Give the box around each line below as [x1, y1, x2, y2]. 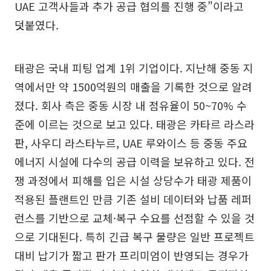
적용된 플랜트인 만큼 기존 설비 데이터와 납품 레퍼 [15, 191, 252, 207]
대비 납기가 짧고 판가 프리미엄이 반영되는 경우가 [15, 247, 249, 263]
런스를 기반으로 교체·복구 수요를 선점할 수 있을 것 [15, 209, 255, 226]
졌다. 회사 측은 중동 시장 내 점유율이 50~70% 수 [15, 97, 247, 113]
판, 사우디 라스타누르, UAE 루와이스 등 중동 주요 [15, 134, 247, 151]
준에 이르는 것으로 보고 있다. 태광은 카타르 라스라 [15, 116, 255, 132]
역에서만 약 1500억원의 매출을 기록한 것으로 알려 [15, 78, 252, 94]
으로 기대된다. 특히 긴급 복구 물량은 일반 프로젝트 [15, 228, 255, 244]
